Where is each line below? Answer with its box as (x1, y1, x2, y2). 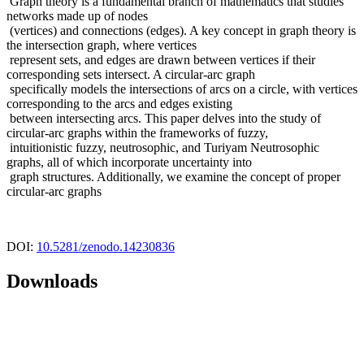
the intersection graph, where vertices (6, 38, 197, 53)
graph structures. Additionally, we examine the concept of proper (6, 170, 340, 184)
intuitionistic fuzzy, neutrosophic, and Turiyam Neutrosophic (6, 141, 319, 155)
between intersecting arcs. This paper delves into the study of (6, 111, 321, 126)
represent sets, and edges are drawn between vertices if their (6, 53, 315, 67)
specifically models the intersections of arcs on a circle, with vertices (6, 82, 357, 97)
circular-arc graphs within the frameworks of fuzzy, (6, 126, 268, 141)
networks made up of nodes (6, 9, 148, 24)
